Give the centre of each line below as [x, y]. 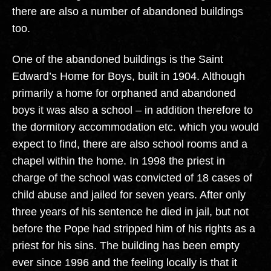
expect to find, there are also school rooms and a [130, 144]
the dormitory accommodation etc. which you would [135, 127]
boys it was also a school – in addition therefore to [132, 110]
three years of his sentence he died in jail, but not [130, 211]
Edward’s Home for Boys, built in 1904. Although [129, 76]
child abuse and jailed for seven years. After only [129, 194]
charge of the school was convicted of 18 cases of [132, 178]
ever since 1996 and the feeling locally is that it [125, 262]
